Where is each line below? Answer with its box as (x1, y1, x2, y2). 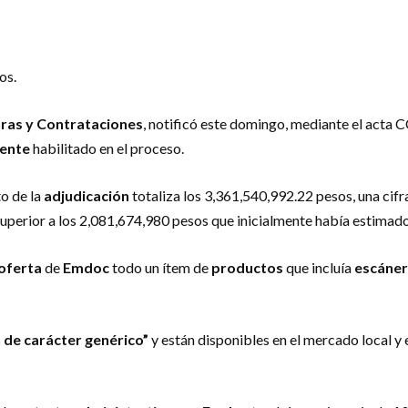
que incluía (283, 258, 354, 276)
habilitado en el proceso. (30, 138, 184, 157)
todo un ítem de (109, 258, 211, 276)
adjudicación (44, 186, 129, 204)
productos (211, 258, 283, 276)
